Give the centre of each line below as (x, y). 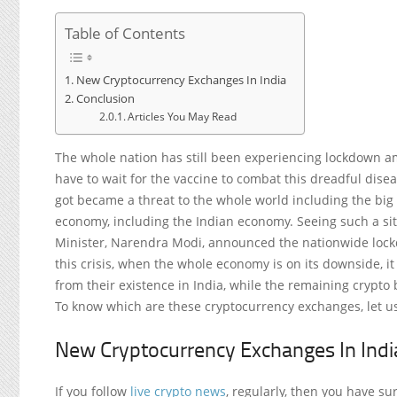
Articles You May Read (183, 117)
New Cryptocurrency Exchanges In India (181, 80)
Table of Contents (125, 34)
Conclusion (105, 99)
